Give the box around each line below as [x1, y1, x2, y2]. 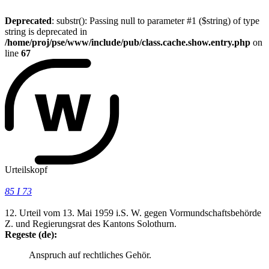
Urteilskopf [5, 164, 47, 175]
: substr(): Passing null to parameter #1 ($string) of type [52, 16, 259, 26]
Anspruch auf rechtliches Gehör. [29, 249, 151, 260]
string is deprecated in [5, 26, 87, 37]
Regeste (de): [5, 229, 57, 240]
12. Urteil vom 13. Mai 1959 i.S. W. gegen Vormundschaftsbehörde [5, 207, 261, 218]
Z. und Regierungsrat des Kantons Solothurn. [5, 218, 177, 229]
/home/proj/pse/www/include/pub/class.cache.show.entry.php [5, 37, 250, 47]
